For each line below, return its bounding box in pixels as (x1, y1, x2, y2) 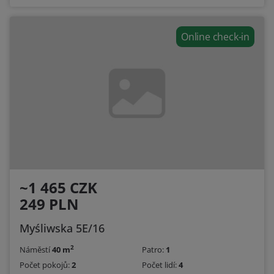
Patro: (142, 244, 166, 256)
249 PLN (20, 194, 79, 215)
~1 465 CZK (20, 177, 97, 198)
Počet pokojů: (20, 259, 72, 271)
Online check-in (181, 30, 250, 44)
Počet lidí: (142, 259, 179, 271)
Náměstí (20, 244, 52, 256)
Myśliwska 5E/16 (20, 221, 105, 236)
